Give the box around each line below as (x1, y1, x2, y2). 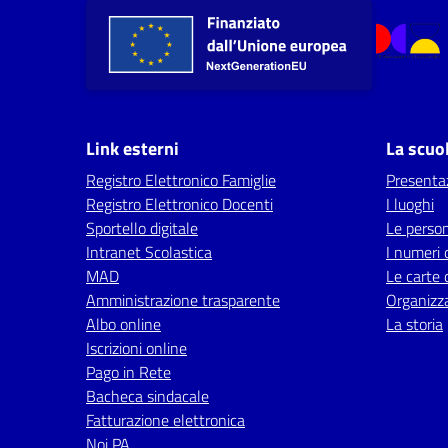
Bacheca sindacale (86, 384, 209, 408)
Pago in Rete (86, 360, 171, 384)
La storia (386, 312, 443, 336)
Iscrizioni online (86, 336, 187, 360)
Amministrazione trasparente (86, 288, 280, 312)
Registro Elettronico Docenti (86, 192, 273, 216)
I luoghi (386, 192, 434, 216)
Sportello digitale (86, 216, 198, 240)
